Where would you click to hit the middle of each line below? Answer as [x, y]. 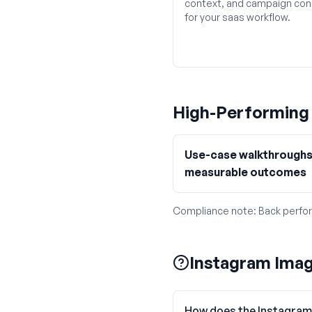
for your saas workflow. [237, 17]
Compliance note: [216, 211]
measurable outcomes [245, 172]
